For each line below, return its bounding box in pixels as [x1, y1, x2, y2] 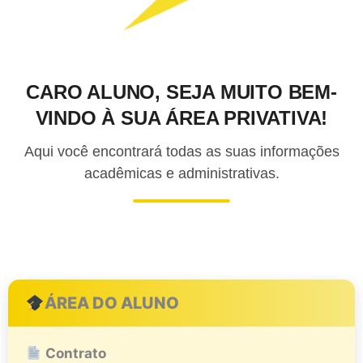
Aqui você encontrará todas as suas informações [23, 143, 340, 160]
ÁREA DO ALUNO [44, 293, 179, 314]
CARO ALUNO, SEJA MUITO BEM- [26, 81, 337, 104]
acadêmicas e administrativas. [83, 165, 280, 182]
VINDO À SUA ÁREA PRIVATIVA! [35, 107, 328, 130]
